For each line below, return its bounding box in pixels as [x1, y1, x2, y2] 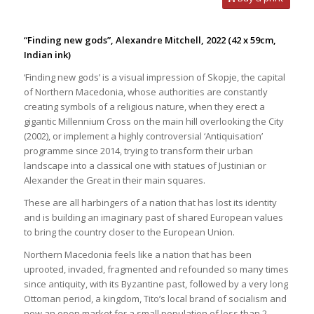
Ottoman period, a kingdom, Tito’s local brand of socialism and [23, 292, 287, 305]
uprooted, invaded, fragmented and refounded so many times [23, 262, 289, 275]
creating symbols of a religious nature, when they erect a [23, 100, 265, 113]
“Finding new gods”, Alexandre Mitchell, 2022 [23, 33, 228, 46]
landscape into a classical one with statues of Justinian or [23, 158, 266, 172]
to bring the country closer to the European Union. [23, 225, 235, 238]
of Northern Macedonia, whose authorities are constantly [23, 85, 268, 98]
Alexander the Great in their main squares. [23, 173, 205, 186]
